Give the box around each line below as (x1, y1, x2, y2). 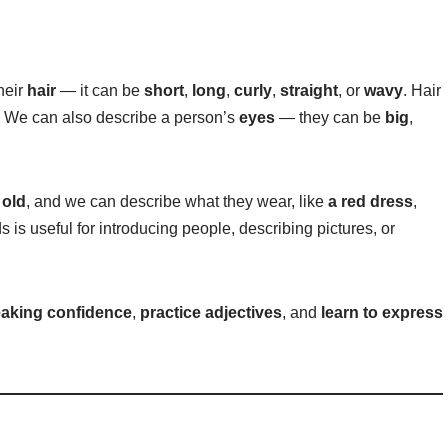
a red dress (328, 192, 413, 210)
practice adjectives (140, 303, 282, 321)
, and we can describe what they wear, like (26, 192, 328, 210)
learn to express (321, 303, 443, 321)
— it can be (56, 81, 144, 99)
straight (280, 81, 338, 99)
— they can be (275, 108, 385, 126)
